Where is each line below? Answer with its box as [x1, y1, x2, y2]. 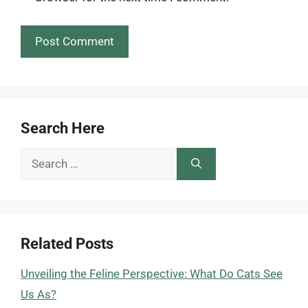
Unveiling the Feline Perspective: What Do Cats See [21, 266, 283, 280]
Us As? [21, 287, 56, 301]
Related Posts [21, 234, 113, 252]
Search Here [21, 119, 104, 137]
